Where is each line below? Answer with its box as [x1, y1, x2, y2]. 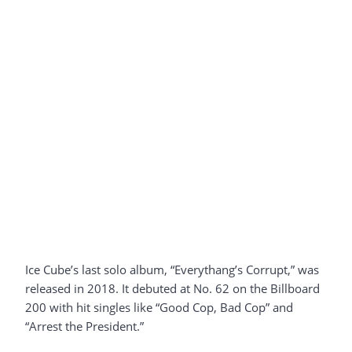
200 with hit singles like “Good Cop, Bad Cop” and [25, 299, 293, 315]
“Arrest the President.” [25, 317, 144, 334]
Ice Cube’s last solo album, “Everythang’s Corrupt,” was [25, 261, 319, 277]
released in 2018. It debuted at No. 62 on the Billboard [25, 280, 320, 296]
